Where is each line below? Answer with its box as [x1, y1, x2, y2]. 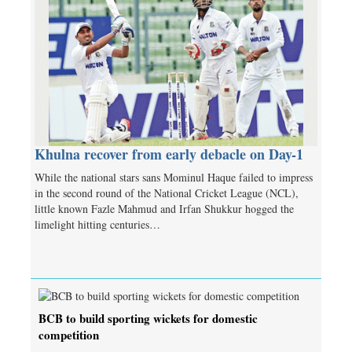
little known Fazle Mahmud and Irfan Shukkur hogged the [35, 201, 294, 217]
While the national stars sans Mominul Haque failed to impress [35, 170, 313, 185]
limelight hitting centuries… [35, 217, 160, 233]
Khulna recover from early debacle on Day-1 [35, 144, 303, 165]
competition [38, 325, 99, 343]
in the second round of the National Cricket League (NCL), [35, 185, 299, 201]
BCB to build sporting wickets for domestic [38, 309, 258, 327]
